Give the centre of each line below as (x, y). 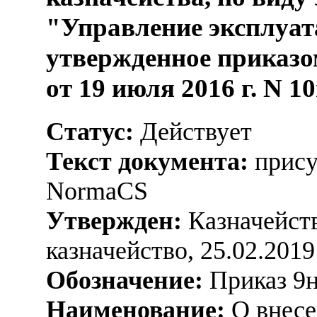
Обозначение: (125, 280)
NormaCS (97, 191)
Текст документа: (147, 161)
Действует (193, 131)
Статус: (90, 131)
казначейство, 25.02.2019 (180, 250)
